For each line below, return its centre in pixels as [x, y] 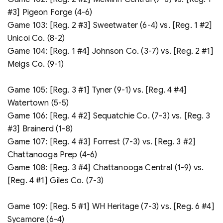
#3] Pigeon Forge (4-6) [50, 12]
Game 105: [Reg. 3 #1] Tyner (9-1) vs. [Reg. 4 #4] [97, 90]
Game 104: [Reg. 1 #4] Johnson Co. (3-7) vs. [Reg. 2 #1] [111, 51]
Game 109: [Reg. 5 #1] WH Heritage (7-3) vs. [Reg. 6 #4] [111, 206]
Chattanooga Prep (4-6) [53, 155]
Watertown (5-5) [38, 103]
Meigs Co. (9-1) [36, 64]
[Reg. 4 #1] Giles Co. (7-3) [56, 180]
